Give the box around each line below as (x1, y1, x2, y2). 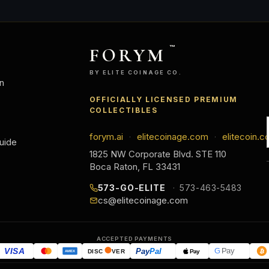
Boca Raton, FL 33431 (89, 161, 180, 173)
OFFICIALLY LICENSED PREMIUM (89, 95, 238, 104)
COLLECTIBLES (89, 106, 158, 115)
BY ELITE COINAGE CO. (89, 69, 182, 76)
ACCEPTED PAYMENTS (96, 235, 173, 242)
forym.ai (89, 131, 123, 143)
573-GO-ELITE (97, 183, 166, 193)
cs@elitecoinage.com (97, 195, 188, 207)
